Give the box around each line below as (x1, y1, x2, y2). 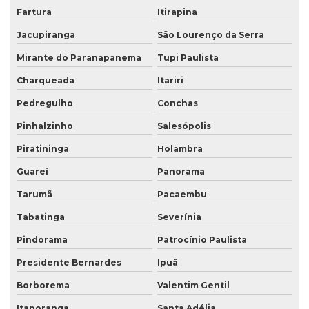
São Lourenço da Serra (157, 30, 264, 41)
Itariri (157, 75, 183, 86)
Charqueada (17, 75, 74, 86)
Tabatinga (17, 212, 65, 223)
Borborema (17, 280, 70, 291)
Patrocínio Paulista (157, 235, 247, 246)
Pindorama (17, 235, 68, 246)
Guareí (17, 166, 48, 177)
